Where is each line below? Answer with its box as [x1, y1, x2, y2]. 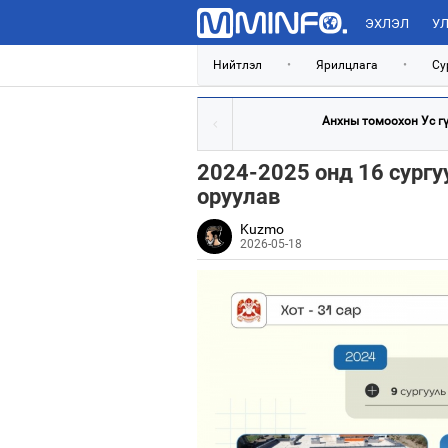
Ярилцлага [316, 58, 378, 72]
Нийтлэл [213, 58, 262, 72]
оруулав [197, 184, 280, 209]
